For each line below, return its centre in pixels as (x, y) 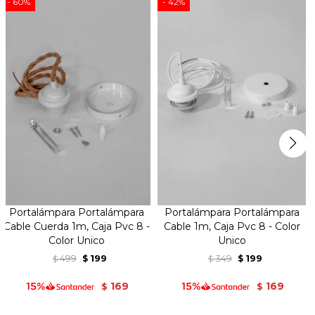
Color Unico (76, 240)
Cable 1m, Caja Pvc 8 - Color (232, 226)
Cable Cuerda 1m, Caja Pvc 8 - (76, 226)
